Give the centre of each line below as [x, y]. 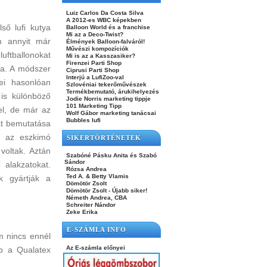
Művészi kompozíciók [97, 48]
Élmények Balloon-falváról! [105, 41]
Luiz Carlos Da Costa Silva [104, 13]
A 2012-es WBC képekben [103, 20]
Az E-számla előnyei [95, 247]
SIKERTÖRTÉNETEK [104, 138]
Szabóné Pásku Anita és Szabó [111, 156]
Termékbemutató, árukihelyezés [112, 91]
